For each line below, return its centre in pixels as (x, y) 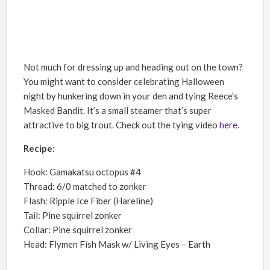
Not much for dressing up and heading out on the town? (133, 67)
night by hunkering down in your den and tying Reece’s (131, 96)
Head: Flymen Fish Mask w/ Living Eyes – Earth (117, 244)
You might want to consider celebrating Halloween (124, 81)
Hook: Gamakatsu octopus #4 (82, 171)
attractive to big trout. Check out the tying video (121, 124)
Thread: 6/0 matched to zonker (85, 186)
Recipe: (39, 148)
